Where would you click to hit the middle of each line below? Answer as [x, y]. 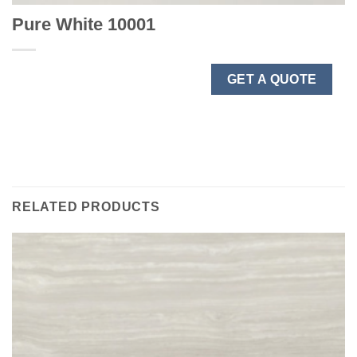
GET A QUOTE [272, 79]
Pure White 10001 [84, 24]
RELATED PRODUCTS [86, 207]
